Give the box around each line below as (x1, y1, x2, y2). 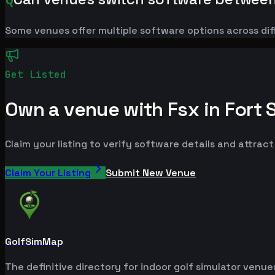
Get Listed (5, 68, 66, 82)
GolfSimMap (5, 235, 63, 249)
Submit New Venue (106, 166, 196, 180)
